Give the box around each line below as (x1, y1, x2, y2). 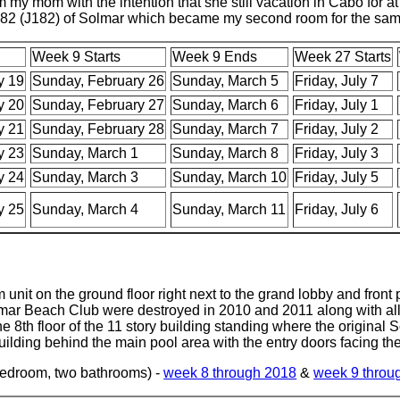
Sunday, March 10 (172, 169, 287, 185)
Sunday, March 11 (172, 201, 287, 217)
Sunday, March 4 (32, 201, 139, 217)
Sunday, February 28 (32, 121, 165, 137)
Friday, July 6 (295, 201, 379, 217)
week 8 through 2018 (163, 365, 297, 381)
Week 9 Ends (172, 48, 258, 64)
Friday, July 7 (295, 72, 379, 88)
